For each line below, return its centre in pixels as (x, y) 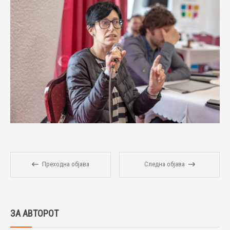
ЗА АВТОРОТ (34, 213)
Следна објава (164, 164)
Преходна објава (66, 164)
